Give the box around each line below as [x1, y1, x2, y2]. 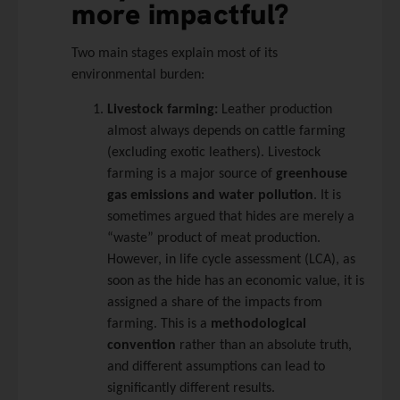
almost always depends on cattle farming [107, 123, 346, 138]
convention [107, 337, 176, 353]
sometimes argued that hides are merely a [107, 209, 354, 224]
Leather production [218, 102, 332, 117]
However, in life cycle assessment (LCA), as [107, 252, 355, 267]
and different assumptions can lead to [107, 359, 325, 374]
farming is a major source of [107, 166, 276, 181]
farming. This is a [107, 316, 211, 331]
